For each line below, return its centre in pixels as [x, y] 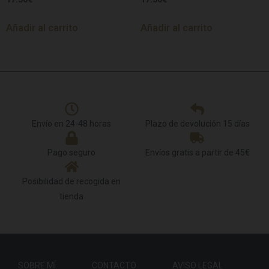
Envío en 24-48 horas [72, 123]
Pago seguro [72, 152]
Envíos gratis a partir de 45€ [197, 152]
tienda [72, 196]
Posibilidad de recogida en [72, 181]
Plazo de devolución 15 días [197, 123]
